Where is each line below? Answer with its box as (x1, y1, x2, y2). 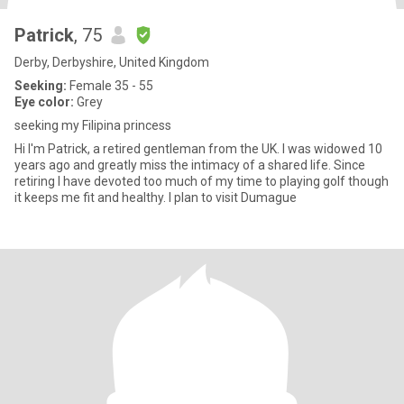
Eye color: (14, 95, 74, 109)
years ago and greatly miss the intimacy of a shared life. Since (14, 158, 365, 172)
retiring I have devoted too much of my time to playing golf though (14, 174, 389, 188)
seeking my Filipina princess (14, 118, 171, 133)
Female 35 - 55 (67, 78, 153, 93)
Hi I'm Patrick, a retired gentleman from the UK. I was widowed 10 (14, 142, 382, 156)
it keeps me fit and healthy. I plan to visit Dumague (14, 190, 297, 205)
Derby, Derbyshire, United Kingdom (14, 55, 209, 69)
